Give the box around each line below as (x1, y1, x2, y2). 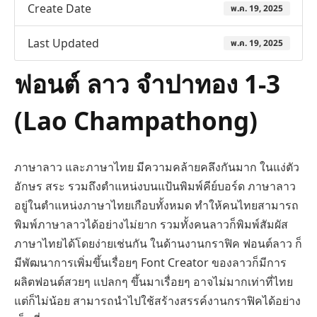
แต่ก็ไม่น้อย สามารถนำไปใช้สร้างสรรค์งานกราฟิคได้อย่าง (14, 293, 301, 309)
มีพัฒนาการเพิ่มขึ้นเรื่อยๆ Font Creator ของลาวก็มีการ (14, 255, 287, 271)
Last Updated (27, 35, 99, 51)
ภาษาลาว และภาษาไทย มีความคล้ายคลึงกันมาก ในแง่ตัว (14, 159, 299, 175)
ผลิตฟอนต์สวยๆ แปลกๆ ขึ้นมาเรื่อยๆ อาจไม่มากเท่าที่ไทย (14, 274, 293, 290)
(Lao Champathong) (14, 104, 258, 137)
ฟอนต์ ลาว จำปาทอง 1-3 (14, 67, 280, 100)
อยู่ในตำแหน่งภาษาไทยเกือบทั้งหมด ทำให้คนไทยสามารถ (14, 197, 299, 214)
